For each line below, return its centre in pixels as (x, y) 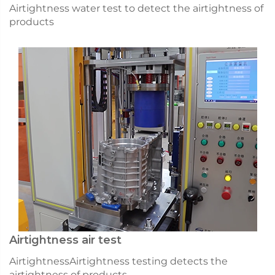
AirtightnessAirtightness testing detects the (118, 261)
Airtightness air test (65, 240)
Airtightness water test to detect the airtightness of (136, 8)
